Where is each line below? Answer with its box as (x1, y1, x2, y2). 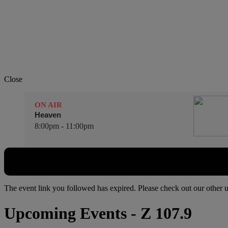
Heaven (35, 110, 61, 120)
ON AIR (35, 101, 62, 109)
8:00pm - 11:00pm (35, 122, 94, 131)
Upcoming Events (4, 204, 127, 222)
